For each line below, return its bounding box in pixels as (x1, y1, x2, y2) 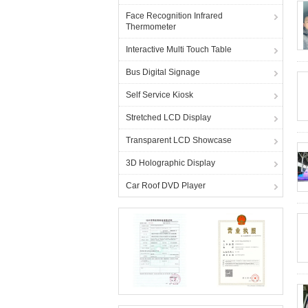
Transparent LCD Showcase (126, 135, 232, 145)
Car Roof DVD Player (126, 181, 206, 190)
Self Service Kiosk (126, 90, 193, 100)
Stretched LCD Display (126, 113, 211, 122)
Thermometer (126, 22, 176, 32)
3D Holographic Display (126, 158, 215, 168)
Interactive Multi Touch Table (126, 45, 232, 54)
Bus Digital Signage (126, 67, 200, 77)
